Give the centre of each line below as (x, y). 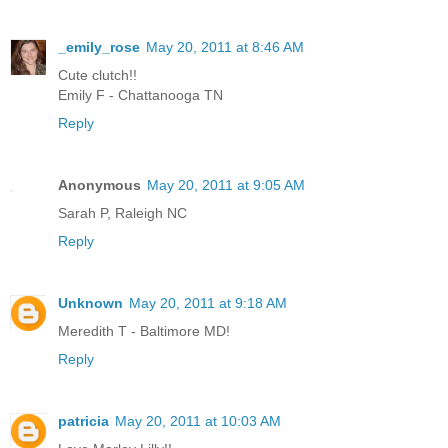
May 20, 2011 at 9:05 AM (226, 184)
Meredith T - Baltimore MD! (144, 330)
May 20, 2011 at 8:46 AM (225, 46)
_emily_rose (99, 46)
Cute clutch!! (97, 74)
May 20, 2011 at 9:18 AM (208, 302)
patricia (83, 420)
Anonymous (99, 184)
